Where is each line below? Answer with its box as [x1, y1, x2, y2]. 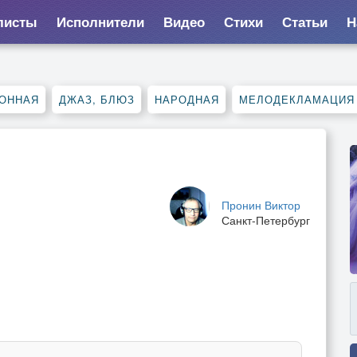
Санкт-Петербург [222, 212, 310, 228]
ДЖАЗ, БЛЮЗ [59, 92, 135, 107]
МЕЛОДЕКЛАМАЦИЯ [239, 92, 355, 107]
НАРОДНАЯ [155, 92, 219, 107]
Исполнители [56, 12, 144, 31]
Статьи [281, 12, 328, 31]
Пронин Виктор [222, 197, 300, 213]
